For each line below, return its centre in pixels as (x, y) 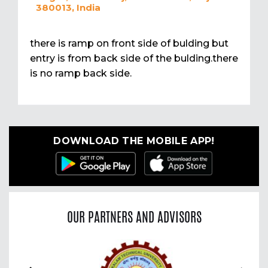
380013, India (68, 8)
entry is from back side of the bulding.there (134, 59)
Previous (52, 248)
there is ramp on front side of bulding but (129, 44)
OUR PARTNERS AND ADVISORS (134, 217)
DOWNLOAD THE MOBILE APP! (134, 141)
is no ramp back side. (81, 74)
